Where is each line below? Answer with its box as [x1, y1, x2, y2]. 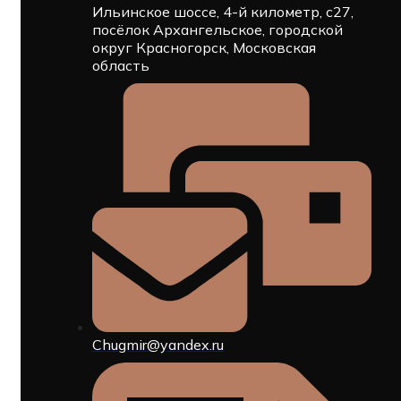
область [92, 56, 149, 75]
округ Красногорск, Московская [92, 38, 316, 57]
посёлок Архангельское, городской [92, 21, 343, 39]
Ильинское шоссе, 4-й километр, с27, [92, 3, 354, 21]
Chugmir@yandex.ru [92, 335, 224, 354]
